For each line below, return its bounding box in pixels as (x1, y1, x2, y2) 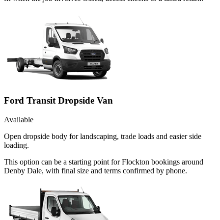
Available (4, 115, 33, 124)
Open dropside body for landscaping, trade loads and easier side (4, 132, 201, 140)
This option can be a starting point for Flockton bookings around (4, 157, 203, 166)
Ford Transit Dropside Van (4, 95, 113, 106)
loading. (4, 140, 29, 149)
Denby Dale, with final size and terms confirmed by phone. (4, 166, 187, 175)
